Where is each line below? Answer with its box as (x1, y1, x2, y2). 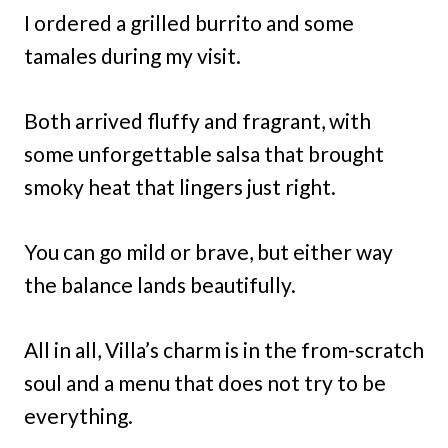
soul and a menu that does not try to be (24, 369, 386, 395)
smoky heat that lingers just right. (24, 173, 336, 199)
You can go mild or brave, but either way (24, 238, 393, 264)
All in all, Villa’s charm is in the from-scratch (24, 336, 424, 362)
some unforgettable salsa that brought (24, 140, 384, 166)
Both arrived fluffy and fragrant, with (24, 107, 371, 133)
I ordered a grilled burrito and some (24, 9, 354, 35)
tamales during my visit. (24, 42, 241, 68)
